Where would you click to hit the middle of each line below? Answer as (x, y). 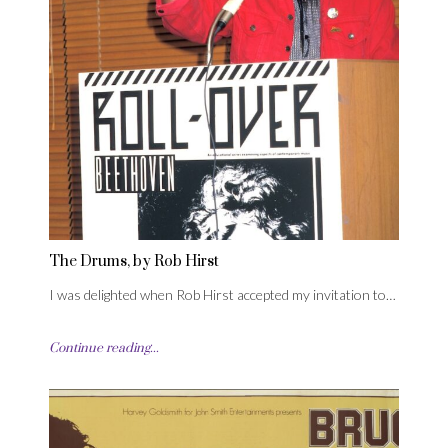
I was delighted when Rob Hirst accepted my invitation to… (222, 295)
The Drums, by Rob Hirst (134, 262)
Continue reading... (104, 348)
